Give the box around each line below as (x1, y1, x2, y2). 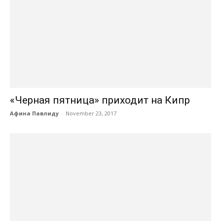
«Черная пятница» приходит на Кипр (10, 94, 190, 106)
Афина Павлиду (10, 109, 59, 117)
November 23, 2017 (66, 109, 116, 117)
